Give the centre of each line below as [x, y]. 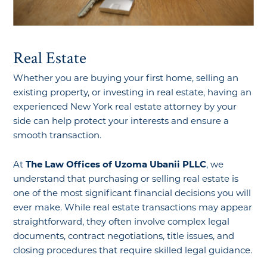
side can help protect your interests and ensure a [121, 122]
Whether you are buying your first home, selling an [125, 79]
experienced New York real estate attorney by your [125, 108]
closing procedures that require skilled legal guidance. [132, 252]
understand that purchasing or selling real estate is [125, 180]
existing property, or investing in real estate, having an [132, 94]
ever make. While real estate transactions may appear [132, 209]
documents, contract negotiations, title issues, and [123, 237]
